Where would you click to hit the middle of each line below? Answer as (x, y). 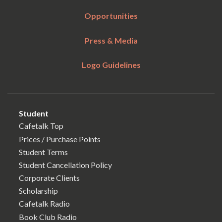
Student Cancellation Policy (65, 165)
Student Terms (43, 152)
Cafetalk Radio (44, 204)
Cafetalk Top (41, 126)
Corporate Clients (49, 178)
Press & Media (111, 40)
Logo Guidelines (111, 65)
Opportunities (111, 16)
